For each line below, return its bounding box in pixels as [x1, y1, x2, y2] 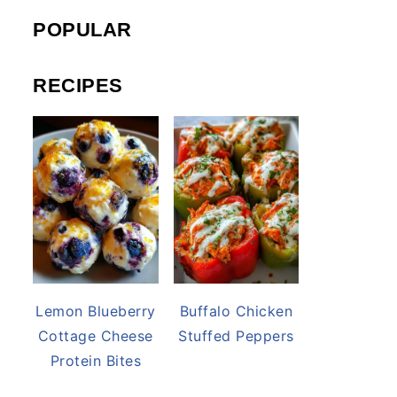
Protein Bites [50, 351, 141, 370]
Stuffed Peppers [178, 326, 294, 345]
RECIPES [33, 74, 123, 97]
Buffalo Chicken [179, 301, 292, 320]
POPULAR [33, 18, 132, 41]
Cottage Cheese [37, 326, 153, 345]
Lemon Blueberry [35, 301, 156, 320]
